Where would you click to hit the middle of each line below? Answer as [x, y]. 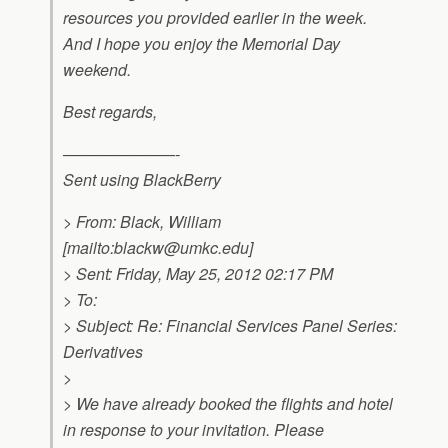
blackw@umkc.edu [181, 247]
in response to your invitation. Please [193, 429]
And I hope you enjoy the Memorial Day [201, 43]
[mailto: [88, 247]
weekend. [97, 69]
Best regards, [110, 111]
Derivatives [103, 351]
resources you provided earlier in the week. [215, 17]
